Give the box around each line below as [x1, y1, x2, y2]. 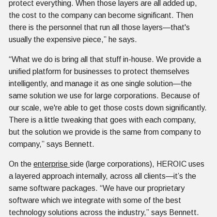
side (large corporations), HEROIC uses [70, 159, 204, 168]
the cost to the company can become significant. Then [9, 11, 193, 19]
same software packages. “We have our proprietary [9, 184, 185, 192]
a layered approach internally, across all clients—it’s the [9, 171, 196, 180]
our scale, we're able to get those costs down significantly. [9, 103, 207, 112]
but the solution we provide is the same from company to [9, 127, 201, 136]
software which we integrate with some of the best [9, 196, 181, 204]
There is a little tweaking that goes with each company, [9, 115, 196, 124]
